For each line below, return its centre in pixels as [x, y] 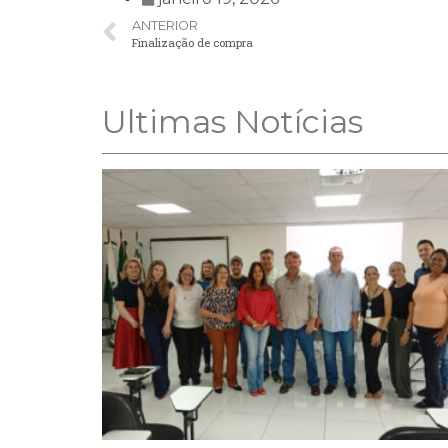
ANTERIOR [165, 25]
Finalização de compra [192, 42]
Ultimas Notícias [232, 121]
